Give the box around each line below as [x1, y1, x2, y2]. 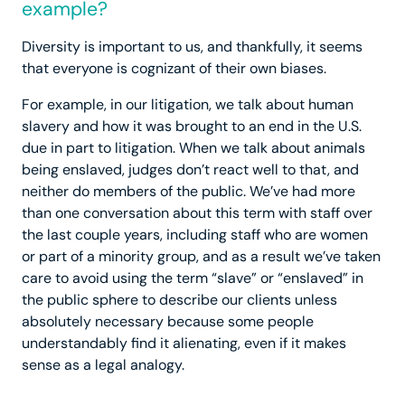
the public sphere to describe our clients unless [22, 290, 337, 310]
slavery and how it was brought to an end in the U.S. [22, 117, 362, 137]
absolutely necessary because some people [22, 312, 314, 332]
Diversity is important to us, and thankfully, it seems [22, 37, 363, 57]
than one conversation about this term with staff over [22, 203, 372, 223]
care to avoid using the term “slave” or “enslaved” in [22, 268, 363, 288]
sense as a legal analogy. [22, 355, 184, 375]
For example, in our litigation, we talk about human [22, 95, 353, 115]
